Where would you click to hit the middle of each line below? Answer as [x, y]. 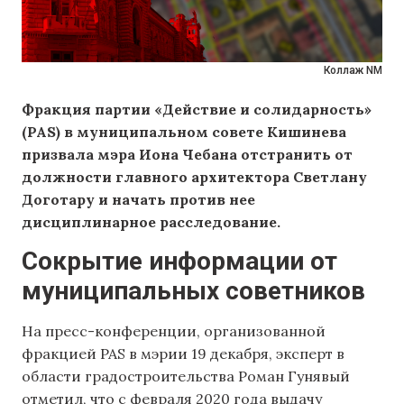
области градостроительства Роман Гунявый [186, 376]
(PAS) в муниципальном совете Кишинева [184, 132]
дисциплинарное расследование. [151, 222]
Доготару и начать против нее [138, 199]
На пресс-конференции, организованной [174, 331]
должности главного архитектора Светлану [194, 177]
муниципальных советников [193, 291]
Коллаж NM [353, 70]
